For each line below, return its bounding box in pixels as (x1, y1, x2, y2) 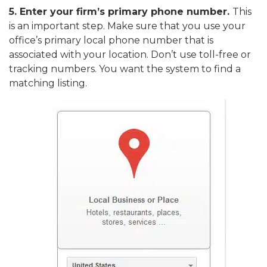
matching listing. (9, 77, 87, 89)
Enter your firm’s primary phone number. (20, 6, 232, 18)
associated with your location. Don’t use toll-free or (9, 49, 251, 61)
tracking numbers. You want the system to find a (9, 63, 241, 75)
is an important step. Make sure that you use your (9, 20, 246, 32)
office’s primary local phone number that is (9, 35, 213, 46)
